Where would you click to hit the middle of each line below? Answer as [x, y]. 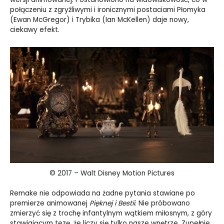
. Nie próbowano [162, 203]
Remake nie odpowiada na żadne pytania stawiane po [102, 193]
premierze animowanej [50, 203]
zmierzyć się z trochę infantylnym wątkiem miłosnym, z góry [111, 213]
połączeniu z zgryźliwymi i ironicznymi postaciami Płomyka [108, 10]
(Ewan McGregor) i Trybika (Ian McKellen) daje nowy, [99, 20]
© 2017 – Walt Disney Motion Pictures [112, 173]
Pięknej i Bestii [112, 203]
